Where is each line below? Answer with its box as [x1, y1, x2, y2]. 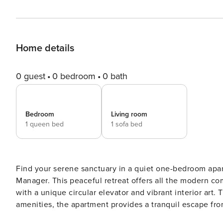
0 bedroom [52, 71, 96, 82]
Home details [16, 42, 74, 54]
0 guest [16, 71, 45, 82]
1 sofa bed [111, 120, 142, 128]
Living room [111, 110, 147, 118]
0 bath [103, 71, 127, 82]
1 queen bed [25, 120, 64, 128]
